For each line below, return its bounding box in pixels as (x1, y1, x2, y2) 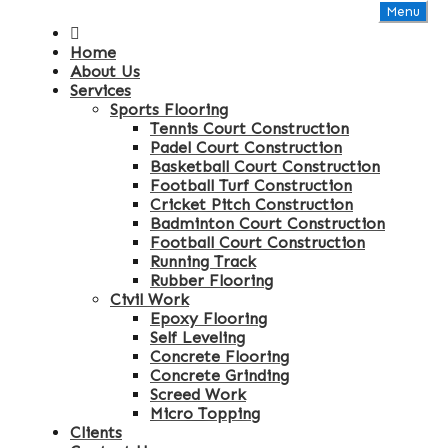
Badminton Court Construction (150, 214, 385, 233)
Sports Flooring (110, 100, 228, 119)
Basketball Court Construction (150, 157, 380, 176)
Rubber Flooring (150, 271, 273, 290)
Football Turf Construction (150, 176, 352, 195)
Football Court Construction (150, 233, 365, 252)
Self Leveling (150, 328, 245, 347)
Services (70, 81, 131, 100)
